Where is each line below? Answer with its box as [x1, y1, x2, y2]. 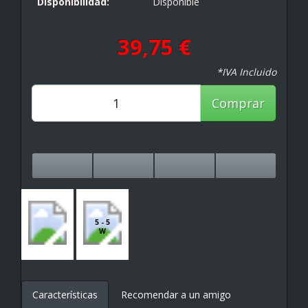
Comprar [212, 94, 265, 111]
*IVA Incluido [217, 65, 276, 78]
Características [32, 287, 98, 301]
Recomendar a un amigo [121, 287, 231, 301]
